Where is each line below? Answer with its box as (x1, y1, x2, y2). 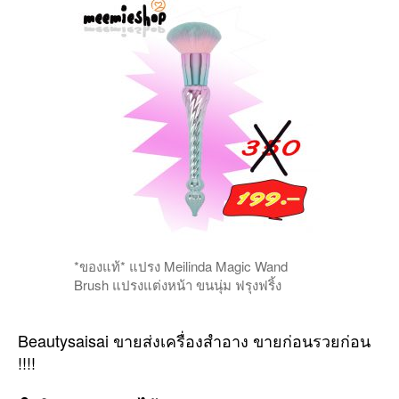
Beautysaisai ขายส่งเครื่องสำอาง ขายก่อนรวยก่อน (18, 328, 370, 352)
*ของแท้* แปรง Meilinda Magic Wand (74, 256, 288, 275)
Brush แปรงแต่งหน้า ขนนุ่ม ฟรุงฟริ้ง (74, 274, 281, 294)
